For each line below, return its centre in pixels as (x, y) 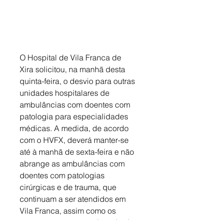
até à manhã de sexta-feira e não (78, 151)
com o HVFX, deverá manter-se (75, 140)
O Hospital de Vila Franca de (71, 57)
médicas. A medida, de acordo (75, 128)
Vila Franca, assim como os (69, 210)
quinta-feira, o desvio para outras (78, 81)
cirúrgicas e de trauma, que (69, 187)
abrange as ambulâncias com (73, 163)
